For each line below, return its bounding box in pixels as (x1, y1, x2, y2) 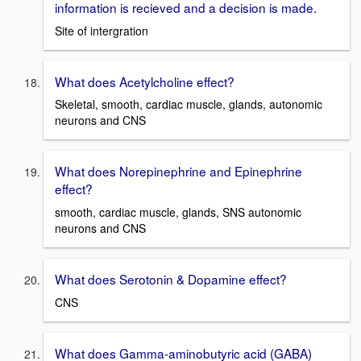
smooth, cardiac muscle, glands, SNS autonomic (55, 204, 301, 221)
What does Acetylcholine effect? (55, 72, 234, 90)
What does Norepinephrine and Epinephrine (55, 162, 302, 180)
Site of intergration (55, 22, 148, 39)
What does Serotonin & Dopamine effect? (55, 270, 287, 288)
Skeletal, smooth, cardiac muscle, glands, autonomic (55, 96, 322, 113)
